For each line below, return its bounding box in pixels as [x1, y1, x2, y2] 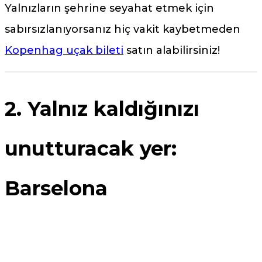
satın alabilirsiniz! [123, 44, 220, 57]
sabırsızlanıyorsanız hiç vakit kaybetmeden [5, 23, 240, 36]
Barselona [5, 176, 108, 201]
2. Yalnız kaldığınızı [5, 96, 199, 122]
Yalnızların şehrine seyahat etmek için [5, 2, 214, 15]
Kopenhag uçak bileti [5, 44, 123, 57]
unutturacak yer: [5, 136, 177, 161]
